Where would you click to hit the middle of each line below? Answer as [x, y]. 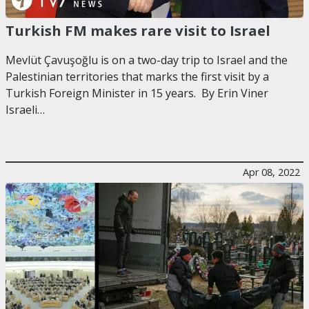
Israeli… [25, 110]
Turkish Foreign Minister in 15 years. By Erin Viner [137, 93]
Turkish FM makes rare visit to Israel [140, 30]
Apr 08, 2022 [271, 172]
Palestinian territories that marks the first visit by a [137, 77]
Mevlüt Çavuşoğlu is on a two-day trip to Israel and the [147, 60]
